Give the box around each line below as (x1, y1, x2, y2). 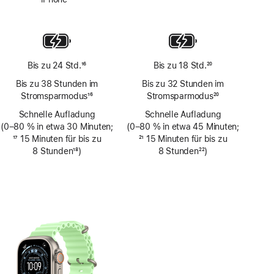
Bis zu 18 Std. (153, 61, 207, 71)
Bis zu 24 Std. (27, 61, 81, 71)
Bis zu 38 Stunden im (15, 79, 98, 89)
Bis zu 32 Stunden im (142, 79, 224, 89)
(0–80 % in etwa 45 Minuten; (127, 122, 239, 132)
